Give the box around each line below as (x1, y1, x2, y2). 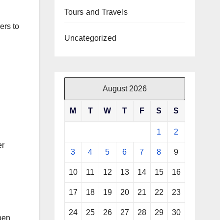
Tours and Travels (64, 8, 128, 17)
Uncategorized (64, 34, 117, 43)
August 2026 (102, 84, 147, 93)
